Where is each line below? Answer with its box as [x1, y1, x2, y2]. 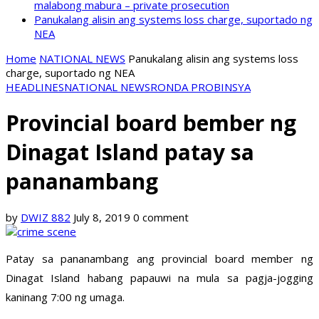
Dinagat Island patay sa [6, 137, 254, 167]
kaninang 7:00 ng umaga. [6, 290, 125, 305]
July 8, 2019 [73, 210, 130, 225]
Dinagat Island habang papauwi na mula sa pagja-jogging [6, 271, 313, 286]
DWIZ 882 [21, 210, 70, 225]
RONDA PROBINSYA [150, 80, 251, 94]
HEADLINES [6, 80, 64, 94]
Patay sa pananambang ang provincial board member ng [6, 251, 313, 266]
